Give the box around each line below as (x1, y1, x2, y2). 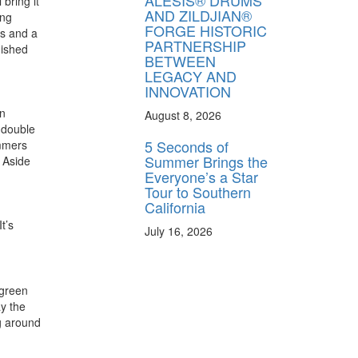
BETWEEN (145, 50, 216, 72)
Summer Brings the (145, 151, 268, 173)
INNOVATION (145, 81, 231, 102)
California (145, 197, 205, 218)
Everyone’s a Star (145, 166, 258, 188)
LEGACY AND (145, 66, 237, 87)
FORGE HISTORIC (145, 20, 267, 42)
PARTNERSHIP (145, 35, 246, 57)
